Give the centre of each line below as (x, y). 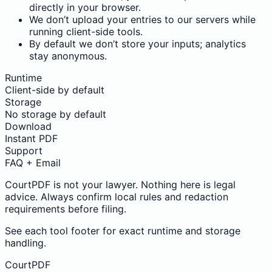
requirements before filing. (66, 209)
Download (28, 127)
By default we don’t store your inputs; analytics (138, 44)
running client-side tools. (86, 32)
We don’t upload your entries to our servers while (142, 20)
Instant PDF (31, 139)
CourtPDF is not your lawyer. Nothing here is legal (120, 185)
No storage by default (56, 114)
